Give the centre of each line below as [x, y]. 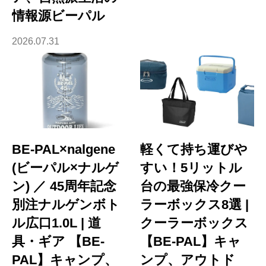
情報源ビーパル [58, 16]
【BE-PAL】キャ [191, 242]
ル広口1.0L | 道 [56, 223]
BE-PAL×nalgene [64, 150]
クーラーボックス [194, 223]
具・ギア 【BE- [58, 242]
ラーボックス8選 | [195, 205]
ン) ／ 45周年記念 [64, 186]
